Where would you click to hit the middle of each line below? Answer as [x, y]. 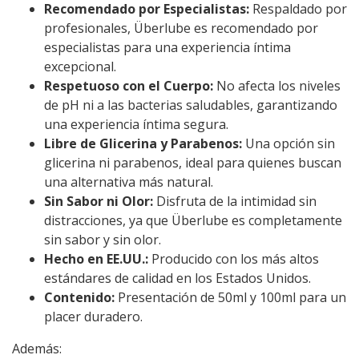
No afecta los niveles [277, 86]
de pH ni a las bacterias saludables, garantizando [191, 105]
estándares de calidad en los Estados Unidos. [177, 278]
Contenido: [79, 298]
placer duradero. [93, 317]
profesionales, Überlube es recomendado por [181, 28]
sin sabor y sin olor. [103, 240]
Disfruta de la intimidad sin [235, 202]
